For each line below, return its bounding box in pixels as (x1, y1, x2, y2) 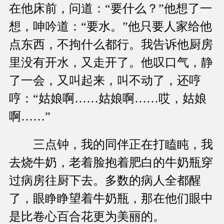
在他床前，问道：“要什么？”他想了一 (9, 2, 212, 15)
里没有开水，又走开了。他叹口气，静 (9, 56, 213, 69)
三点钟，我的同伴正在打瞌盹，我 (9, 138, 213, 151)
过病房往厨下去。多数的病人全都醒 (9, 174, 201, 187)
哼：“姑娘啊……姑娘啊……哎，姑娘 (9, 92, 206, 105)
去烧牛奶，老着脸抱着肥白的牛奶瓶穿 (9, 156, 213, 169)
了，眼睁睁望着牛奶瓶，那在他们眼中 (9, 192, 213, 205)
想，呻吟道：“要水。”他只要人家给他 (9, 20, 212, 33)
